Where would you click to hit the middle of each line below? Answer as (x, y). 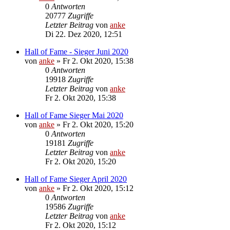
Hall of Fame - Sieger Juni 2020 (76, 51)
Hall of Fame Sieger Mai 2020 (74, 115)
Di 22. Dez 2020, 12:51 (84, 34)
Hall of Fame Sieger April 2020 (76, 179)
